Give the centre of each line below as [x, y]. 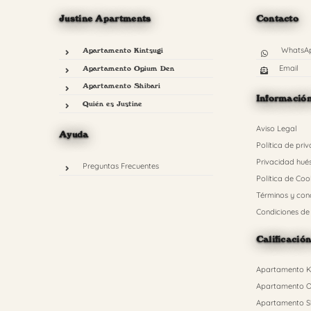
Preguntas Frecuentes [120, 166]
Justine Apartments [105, 18]
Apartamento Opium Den [128, 68]
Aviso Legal [276, 129]
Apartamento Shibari [121, 86]
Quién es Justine [112, 104]
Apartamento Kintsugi [123, 50]
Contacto [277, 18]
